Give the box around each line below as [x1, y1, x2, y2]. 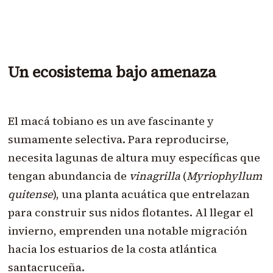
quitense [7, 186, 53, 202]
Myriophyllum [186, 168, 262, 183]
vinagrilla [129, 168, 180, 183]
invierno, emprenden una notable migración [7, 222, 247, 238]
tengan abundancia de [7, 168, 129, 183]
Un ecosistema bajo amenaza [7, 61, 216, 82]
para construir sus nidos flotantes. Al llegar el [7, 204, 253, 220]
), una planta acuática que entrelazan [52, 186, 250, 202]
